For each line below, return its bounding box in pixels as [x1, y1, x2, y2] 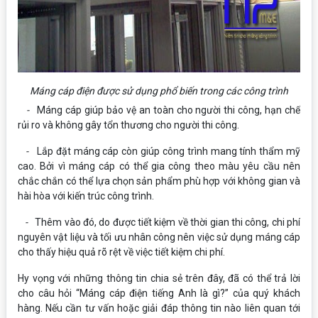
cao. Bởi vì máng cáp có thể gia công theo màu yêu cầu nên [18, 160, 300, 172]
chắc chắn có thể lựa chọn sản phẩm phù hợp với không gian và [18, 175, 300, 187]
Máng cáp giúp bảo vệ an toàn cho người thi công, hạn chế [37, 104, 301, 116]
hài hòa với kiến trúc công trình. [18, 190, 154, 202]
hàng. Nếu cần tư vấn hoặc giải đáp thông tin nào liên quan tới [18, 302, 300, 314]
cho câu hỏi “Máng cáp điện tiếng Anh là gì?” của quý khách [18, 287, 300, 299]
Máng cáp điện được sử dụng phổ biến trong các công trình [30, 85, 288, 97]
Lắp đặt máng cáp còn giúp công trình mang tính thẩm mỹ [36, 146, 301, 157]
